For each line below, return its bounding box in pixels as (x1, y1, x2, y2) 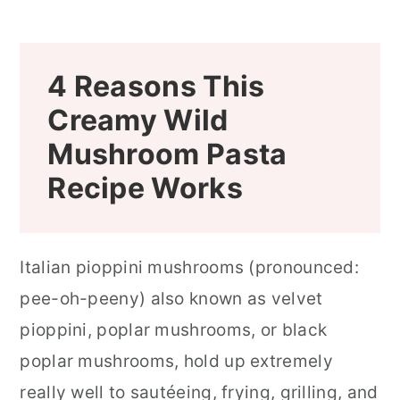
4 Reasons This (47, 69, 265, 104)
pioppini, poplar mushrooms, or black (20, 320, 328, 341)
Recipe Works (47, 171, 243, 206)
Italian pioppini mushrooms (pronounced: (20, 257, 360, 279)
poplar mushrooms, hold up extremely (20, 351, 333, 372)
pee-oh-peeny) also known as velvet (20, 288, 323, 310)
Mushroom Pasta (47, 137, 287, 172)
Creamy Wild (47, 103, 229, 138)
